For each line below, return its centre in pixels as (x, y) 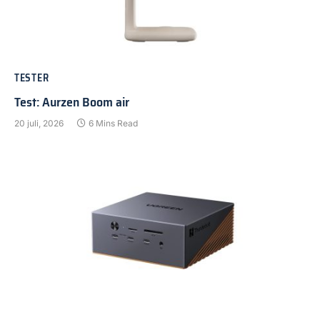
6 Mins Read (113, 123)
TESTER (32, 77)
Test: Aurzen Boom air (72, 102)
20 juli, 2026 (39, 123)
